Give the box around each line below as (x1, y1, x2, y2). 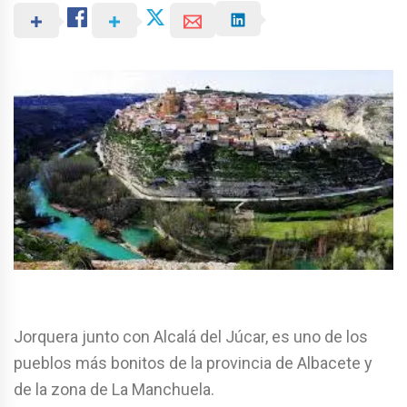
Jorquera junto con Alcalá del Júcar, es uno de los (14, 327, 368, 347)
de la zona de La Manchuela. (14, 380, 214, 400)
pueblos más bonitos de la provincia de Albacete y (14, 353, 372, 373)
